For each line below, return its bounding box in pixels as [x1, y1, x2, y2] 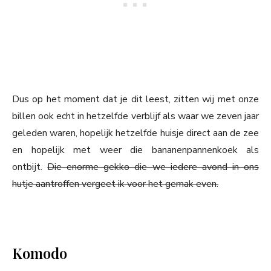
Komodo [12, 243, 67, 263]
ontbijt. [12, 160, 48, 174]
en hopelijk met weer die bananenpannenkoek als [12, 143, 259, 157]
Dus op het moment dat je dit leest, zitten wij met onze [12, 93, 259, 106]
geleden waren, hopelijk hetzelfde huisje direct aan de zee [12, 126, 259, 140]
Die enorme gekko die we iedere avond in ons [47, 160, 260, 174]
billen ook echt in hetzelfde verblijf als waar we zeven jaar [12, 109, 259, 123]
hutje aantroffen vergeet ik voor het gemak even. [12, 177, 218, 191]
